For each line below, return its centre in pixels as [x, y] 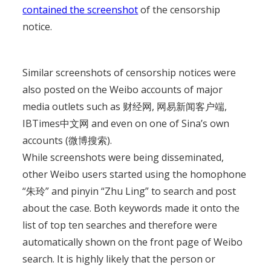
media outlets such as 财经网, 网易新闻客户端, [125, 106]
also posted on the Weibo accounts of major [123, 90]
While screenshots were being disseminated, [123, 157]
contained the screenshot [80, 10]
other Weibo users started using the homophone [135, 174]
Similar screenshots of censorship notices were [129, 73]
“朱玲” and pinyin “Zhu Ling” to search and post [129, 191]
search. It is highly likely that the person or [119, 259]
